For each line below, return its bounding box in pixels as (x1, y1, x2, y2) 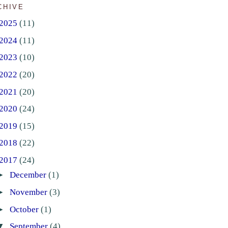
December (9, 170, 48, 180)
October (9, 204, 41, 214)
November (9, 187, 49, 197)
